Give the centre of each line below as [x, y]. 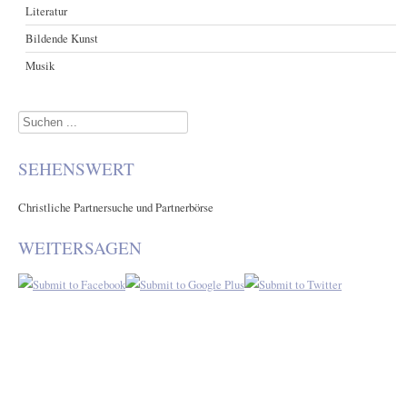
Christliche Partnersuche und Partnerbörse [116, 207]
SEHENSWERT [76, 168]
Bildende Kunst [62, 38]
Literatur [47, 10]
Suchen [35, 121]
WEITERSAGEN [80, 247]
